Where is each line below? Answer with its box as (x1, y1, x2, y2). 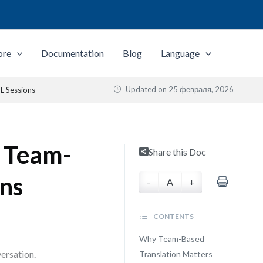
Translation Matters (139, 249, 213, 259)
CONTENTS (151, 212, 194, 221)
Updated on (124, 85, 168, 94)
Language (161, 48, 200, 59)
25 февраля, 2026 (168, 85, 234, 94)
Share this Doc (148, 146, 206, 157)
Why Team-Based (139, 234, 204, 244)
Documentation (41, 48, 104, 59)
